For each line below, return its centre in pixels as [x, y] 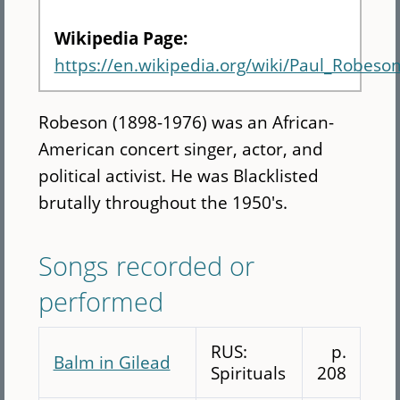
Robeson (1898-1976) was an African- [187, 122]
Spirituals [248, 372]
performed [101, 301]
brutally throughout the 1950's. [166, 203]
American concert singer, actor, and [181, 149]
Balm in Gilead [112, 362]
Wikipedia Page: [123, 37]
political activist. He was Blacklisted [179, 176]
